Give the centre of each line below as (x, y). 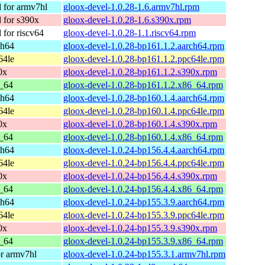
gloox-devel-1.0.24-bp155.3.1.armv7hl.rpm (144, 254)
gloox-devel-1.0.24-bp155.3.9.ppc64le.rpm (144, 215)
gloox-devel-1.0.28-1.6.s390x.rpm (127, 20)
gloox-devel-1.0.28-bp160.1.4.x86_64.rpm (143, 137)
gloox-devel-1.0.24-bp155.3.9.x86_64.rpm (143, 241)
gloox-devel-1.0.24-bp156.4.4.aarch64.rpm (144, 150)
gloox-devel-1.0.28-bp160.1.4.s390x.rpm (140, 124)
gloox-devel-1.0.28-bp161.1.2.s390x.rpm (140, 72)
